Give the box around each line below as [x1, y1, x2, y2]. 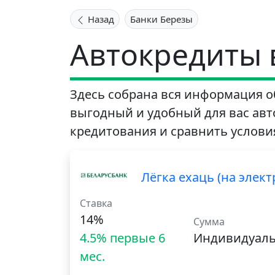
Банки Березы [130, 13, 193, 25]
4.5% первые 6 [80, 230, 165, 247]
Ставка [80, 196, 112, 211]
